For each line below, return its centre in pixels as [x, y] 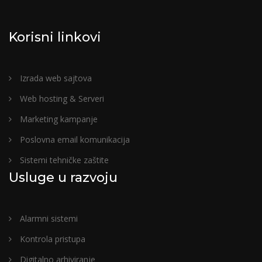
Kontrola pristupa [51, 239]
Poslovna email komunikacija [74, 139]
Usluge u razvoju [63, 177]
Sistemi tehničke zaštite [63, 160]
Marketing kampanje [58, 119]
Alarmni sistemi [48, 218]
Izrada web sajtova [55, 78]
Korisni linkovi [55, 37]
